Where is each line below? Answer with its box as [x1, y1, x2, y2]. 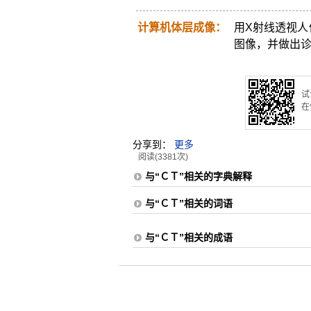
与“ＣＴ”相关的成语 [144, 232, 233, 243]
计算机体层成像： [137, 22, 226, 33]
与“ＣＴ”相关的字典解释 [144, 171, 252, 182]
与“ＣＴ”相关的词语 [144, 198, 233, 209]
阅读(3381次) [137, 152, 188, 162]
